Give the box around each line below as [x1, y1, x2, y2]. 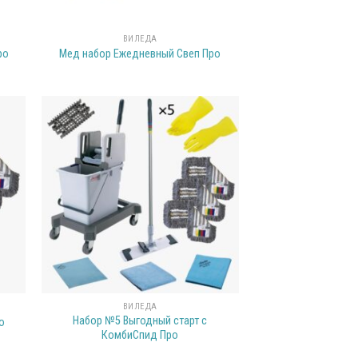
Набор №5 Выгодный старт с [73, 314, 208, 328]
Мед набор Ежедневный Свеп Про [59, 47, 221, 62]
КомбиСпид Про [101, 328, 179, 342]
